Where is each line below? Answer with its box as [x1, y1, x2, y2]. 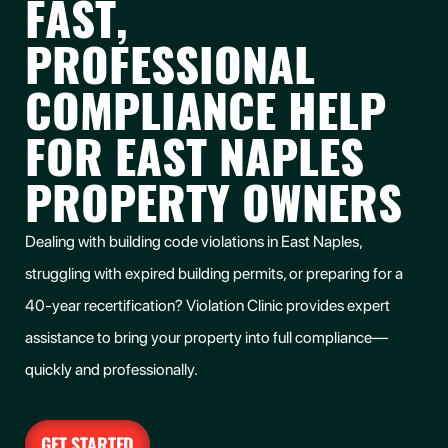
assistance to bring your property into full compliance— [25, 328, 388, 347]
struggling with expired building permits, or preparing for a [25, 264, 403, 283]
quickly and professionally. [25, 360, 198, 379]
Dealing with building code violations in [25, 232, 281, 251]
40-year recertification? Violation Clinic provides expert [25, 296, 390, 315]
